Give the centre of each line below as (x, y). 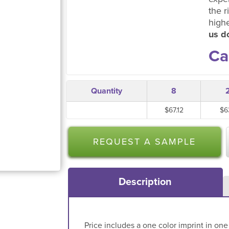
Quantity (107, 91)
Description (145, 182)
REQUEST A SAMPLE (145, 142)
